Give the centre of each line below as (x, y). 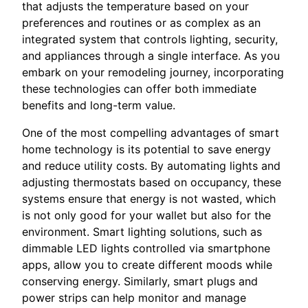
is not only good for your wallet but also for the (146, 216)
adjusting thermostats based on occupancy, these (152, 183)
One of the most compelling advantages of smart (151, 133)
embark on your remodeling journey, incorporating (153, 73)
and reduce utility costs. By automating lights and (151, 166)
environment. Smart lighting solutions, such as (142, 232)
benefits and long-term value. (99, 106)
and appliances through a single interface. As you (151, 56)
